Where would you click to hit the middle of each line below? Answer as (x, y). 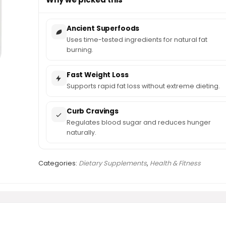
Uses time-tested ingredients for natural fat (137, 40)
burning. (80, 50)
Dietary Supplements (112, 163)
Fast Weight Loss (97, 75)
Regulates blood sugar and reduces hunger (138, 123)
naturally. (81, 133)
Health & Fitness (175, 163)
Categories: (58, 163)
